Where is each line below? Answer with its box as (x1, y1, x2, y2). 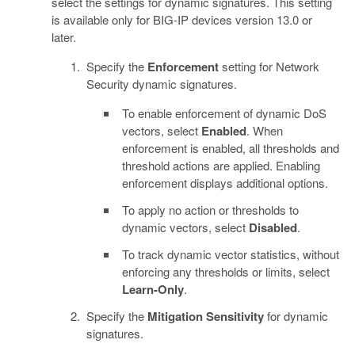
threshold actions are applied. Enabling (121, 157, 320, 174)
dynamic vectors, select (121, 219, 249, 236)
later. (51, 29, 76, 46)
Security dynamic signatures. (86, 75, 237, 93)
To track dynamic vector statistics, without (121, 246, 339, 263)
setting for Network (219, 58, 319, 75)
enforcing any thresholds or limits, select (121, 263, 330, 281)
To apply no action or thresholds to (121, 201, 299, 219)
